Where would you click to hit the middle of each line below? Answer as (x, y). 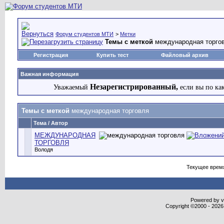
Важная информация (49, 74)
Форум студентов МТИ (84, 34)
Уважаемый (71, 87)
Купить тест (112, 55)
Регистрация (50, 55)
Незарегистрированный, (135, 87)
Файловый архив (185, 55)
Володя (44, 149)
